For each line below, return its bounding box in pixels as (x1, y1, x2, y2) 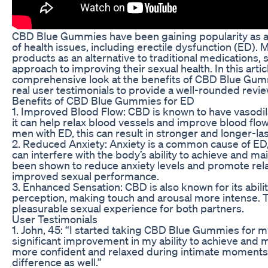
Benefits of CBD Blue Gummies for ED (12, 93, 194, 107)
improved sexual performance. (12, 169, 159, 182)
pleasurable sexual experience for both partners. (12, 201, 244, 215)
